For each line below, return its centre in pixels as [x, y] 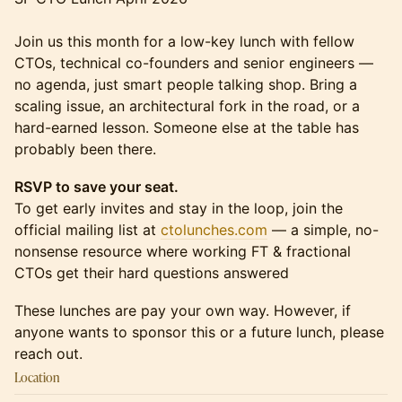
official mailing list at [87, 230]
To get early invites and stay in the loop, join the [179, 208]
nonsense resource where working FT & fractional [183, 251]
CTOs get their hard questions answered [152, 273]
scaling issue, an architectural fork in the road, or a [187, 106]
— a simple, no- [323, 230]
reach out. [48, 354]
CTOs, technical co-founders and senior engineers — [194, 63]
